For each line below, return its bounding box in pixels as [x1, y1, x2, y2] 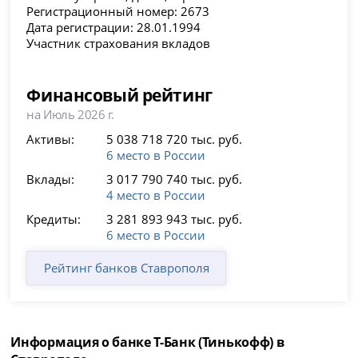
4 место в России [106, 187, 206, 204]
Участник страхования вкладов [26, 35, 211, 52]
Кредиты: [26, 211, 82, 228]
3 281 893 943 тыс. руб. [106, 211, 243, 228]
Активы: [26, 131, 75, 148]
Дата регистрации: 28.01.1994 [26, 19, 201, 36]
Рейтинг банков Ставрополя [43, 260, 209, 276]
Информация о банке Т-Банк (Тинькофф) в [10, 333, 284, 352]
